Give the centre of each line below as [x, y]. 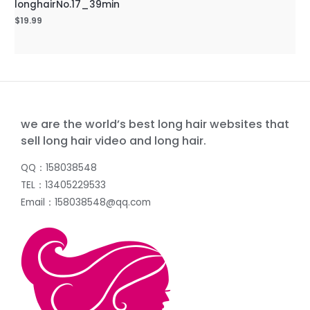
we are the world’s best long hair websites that [155, 125]
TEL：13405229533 [63, 185]
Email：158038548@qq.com [86, 202]
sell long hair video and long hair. [113, 141]
